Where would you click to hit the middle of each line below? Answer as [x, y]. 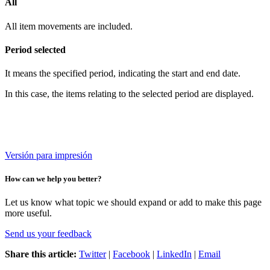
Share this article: [41, 254]
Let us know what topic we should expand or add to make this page [133, 202]
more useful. [28, 213]
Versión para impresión [49, 155]
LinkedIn [174, 254]
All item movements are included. [69, 26]
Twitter [93, 254]
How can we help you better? [53, 179]
